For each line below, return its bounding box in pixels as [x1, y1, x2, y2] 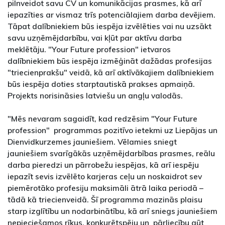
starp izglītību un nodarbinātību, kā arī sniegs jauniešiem [8, 205, 217, 216]
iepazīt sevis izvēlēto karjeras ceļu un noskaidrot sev [8, 171, 202, 181]
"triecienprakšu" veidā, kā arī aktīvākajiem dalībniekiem [8, 67, 214, 77]
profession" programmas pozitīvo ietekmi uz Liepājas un [8, 125, 217, 135]
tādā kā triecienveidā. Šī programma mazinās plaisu [8, 194, 202, 204]
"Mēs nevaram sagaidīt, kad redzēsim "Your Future [8, 113, 197, 124]
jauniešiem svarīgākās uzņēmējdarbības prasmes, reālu [8, 148, 215, 158]
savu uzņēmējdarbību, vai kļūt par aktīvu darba [8, 32, 182, 43]
